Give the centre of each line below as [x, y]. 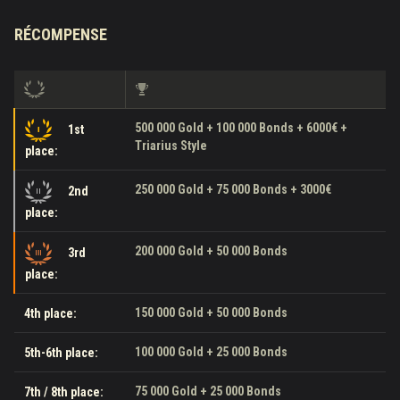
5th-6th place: [61, 353]
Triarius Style [171, 145]
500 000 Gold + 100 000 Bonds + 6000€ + [241, 127]
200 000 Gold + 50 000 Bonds [211, 250]
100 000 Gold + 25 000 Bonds [211, 351]
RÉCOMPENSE [61, 34]
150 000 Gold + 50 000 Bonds [211, 312]
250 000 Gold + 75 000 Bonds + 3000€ [233, 189]
